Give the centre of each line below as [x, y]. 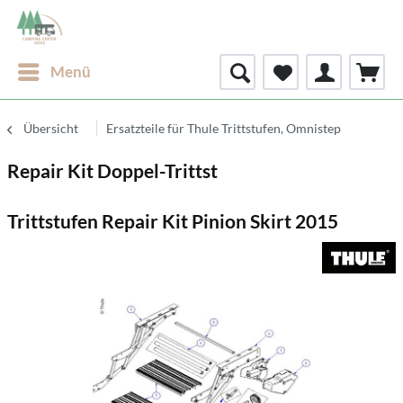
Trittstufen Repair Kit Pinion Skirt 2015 [173, 221]
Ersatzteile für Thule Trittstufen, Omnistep [224, 128]
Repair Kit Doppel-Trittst [112, 170]
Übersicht [51, 128]
